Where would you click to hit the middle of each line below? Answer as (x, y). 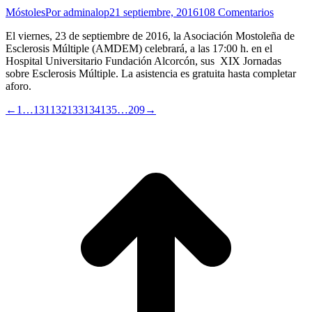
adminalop (86, 13)
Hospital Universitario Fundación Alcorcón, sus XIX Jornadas (143, 61)
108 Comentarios (236, 13)
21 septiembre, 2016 (154, 13)
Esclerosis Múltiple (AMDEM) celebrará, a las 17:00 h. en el (139, 49)
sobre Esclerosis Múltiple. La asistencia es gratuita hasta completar (151, 74)
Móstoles (25, 13)
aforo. (18, 86)
